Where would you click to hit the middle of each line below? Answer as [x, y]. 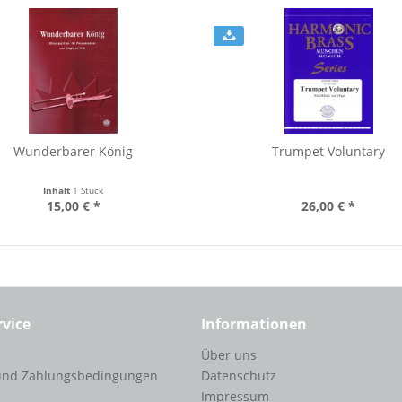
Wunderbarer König [74, 151]
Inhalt [58, 190]
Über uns [229, 355]
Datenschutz [239, 376]
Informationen [254, 324]
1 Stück [88, 190]
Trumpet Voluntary [329, 151]
